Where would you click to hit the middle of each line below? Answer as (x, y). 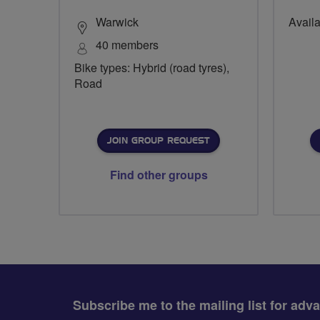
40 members (127, 44)
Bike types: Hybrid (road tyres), (152, 67)
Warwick (117, 21)
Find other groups (159, 174)
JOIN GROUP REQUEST (158, 140)
